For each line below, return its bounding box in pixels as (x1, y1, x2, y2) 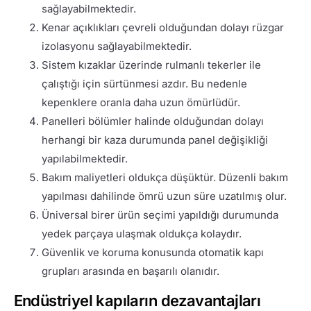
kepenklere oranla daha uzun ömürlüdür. (41, 95, 240, 109)
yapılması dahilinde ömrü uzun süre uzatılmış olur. (41, 189, 287, 203)
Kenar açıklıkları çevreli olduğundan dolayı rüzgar (41, 20, 284, 34)
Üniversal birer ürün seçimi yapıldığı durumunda (41, 208, 278, 221)
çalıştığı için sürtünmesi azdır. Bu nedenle (41, 76, 247, 90)
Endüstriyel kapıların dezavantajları (13, 291, 261, 310)
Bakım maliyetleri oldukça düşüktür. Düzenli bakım (41, 170, 288, 184)
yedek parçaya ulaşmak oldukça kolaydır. (41, 226, 242, 240)
